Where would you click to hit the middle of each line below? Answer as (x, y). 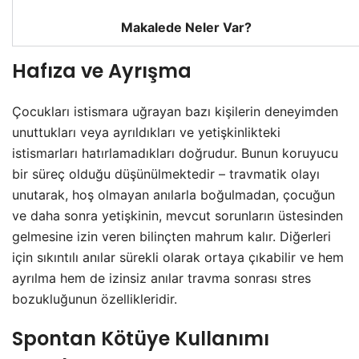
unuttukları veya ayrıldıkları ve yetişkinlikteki (146, 133)
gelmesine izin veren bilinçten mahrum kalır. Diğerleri (171, 237)
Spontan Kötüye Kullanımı (141, 339)
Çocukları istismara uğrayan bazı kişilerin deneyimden (175, 112)
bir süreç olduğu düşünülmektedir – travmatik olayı (166, 174)
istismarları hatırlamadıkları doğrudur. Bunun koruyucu (175, 153)
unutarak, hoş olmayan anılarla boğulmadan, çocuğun (173, 195)
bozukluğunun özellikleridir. (95, 299)
